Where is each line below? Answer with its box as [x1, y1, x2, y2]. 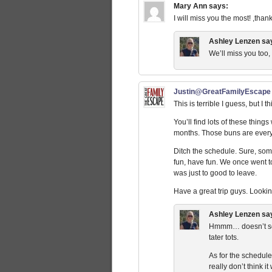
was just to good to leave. [173, 168, 257, 177]
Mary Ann [173, 1, 207, 10]
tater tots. [208, 233, 239, 242]
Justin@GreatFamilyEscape [173, 87, 271, 96]
